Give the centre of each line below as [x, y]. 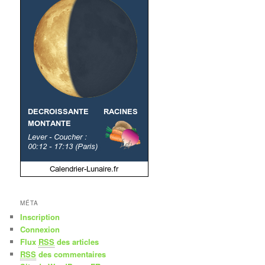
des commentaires [71, 254]
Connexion [40, 230]
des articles [77, 242]
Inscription [40, 217]
